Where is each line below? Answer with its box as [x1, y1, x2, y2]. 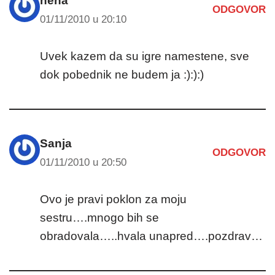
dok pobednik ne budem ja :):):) [40, 68, 204, 81]
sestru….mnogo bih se [40, 211, 159, 224]
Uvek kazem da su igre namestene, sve [40, 49, 249, 63]
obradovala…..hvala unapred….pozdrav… [40, 229, 263, 242]
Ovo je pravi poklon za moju [40, 192, 187, 206]
